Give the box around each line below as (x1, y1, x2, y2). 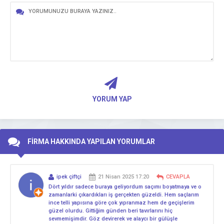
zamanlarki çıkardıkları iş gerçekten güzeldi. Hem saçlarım (48, 191, 199, 198)
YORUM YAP (92, 95, 132, 103)
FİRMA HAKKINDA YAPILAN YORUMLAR (27, 137, 155, 145)
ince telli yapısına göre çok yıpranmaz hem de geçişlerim (48, 199, 194, 206)
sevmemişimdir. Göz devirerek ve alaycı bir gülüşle (48, 215, 177, 222)
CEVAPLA (166, 173, 190, 180)
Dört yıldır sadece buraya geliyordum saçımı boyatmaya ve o (48, 183, 201, 190)
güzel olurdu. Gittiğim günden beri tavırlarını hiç (48, 207, 172, 214)
